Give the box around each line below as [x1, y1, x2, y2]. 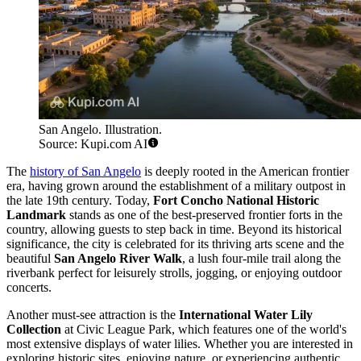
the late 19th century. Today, [6, 193, 153, 208]
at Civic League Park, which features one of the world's [61, 322, 346, 337]
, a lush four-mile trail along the [182, 251, 341, 266]
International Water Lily [179, 308, 313, 322]
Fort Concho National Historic [153, 193, 319, 208]
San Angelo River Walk [54, 251, 182, 266]
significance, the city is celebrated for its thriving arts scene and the [6, 237, 344, 251]
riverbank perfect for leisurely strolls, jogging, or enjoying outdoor [6, 266, 342, 280]
